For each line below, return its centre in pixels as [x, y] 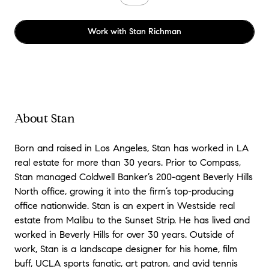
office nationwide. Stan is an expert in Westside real [125, 206]
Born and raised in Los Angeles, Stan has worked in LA [131, 148]
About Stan [45, 119]
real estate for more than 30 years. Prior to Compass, [128, 162]
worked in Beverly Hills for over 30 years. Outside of [124, 234]
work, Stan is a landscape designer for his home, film [126, 249]
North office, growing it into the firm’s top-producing [124, 191]
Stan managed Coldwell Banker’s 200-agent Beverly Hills [134, 177]
